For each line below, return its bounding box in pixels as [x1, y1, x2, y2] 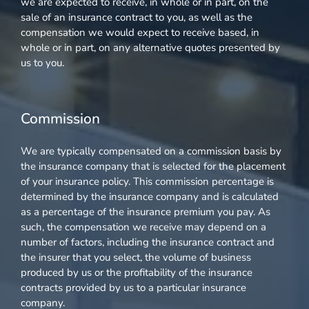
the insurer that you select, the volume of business [21, 250, 251, 264]
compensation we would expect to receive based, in [21, 26, 259, 40]
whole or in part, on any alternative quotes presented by [21, 41, 280, 55]
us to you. [21, 56, 64, 70]
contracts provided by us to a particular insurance [21, 280, 246, 295]
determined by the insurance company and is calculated [21, 189, 279, 203]
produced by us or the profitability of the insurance [21, 265, 252, 279]
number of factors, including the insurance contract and [21, 235, 275, 249]
